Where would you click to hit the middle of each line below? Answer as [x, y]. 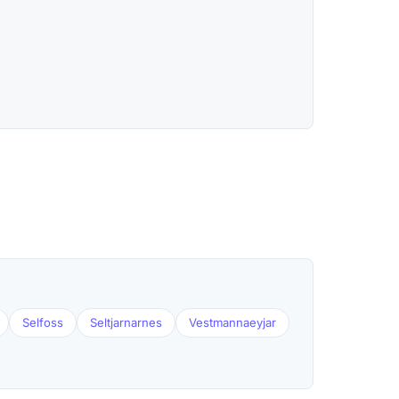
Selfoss [43, 323]
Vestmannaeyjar [232, 323]
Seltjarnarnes [126, 323]
